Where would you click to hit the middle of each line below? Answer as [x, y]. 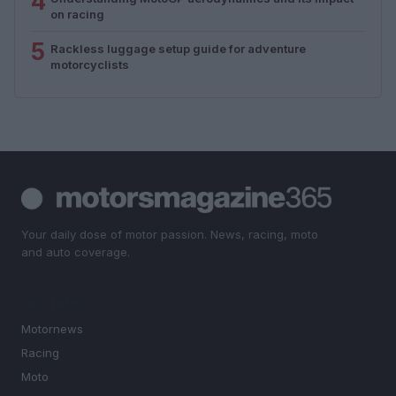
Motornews [52, 329]
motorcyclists [90, 64]
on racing [77, 14]
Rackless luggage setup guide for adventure [178, 48]
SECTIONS [51, 305]
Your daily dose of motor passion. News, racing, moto [170, 234]
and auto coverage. [76, 251]
